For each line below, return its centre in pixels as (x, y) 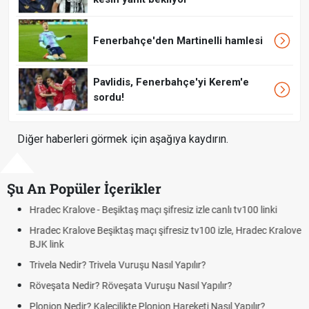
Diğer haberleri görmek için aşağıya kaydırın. (123, 139)
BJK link (46, 245)
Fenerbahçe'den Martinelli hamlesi (178, 41)
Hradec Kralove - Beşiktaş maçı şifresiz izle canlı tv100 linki (153, 210)
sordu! (109, 98)
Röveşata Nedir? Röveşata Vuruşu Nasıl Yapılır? (130, 286)
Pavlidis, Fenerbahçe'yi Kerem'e (171, 82)
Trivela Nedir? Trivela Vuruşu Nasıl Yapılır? (117, 265)
